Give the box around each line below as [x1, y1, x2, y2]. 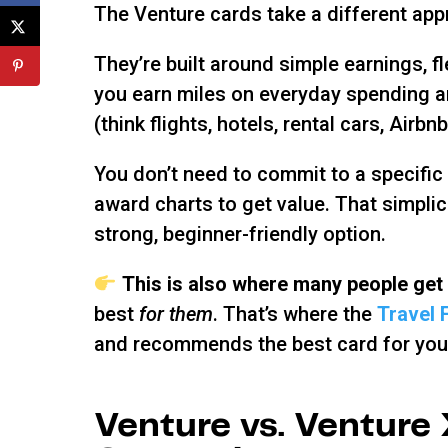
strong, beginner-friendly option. [94, 221, 387, 246]
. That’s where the [213, 301, 378, 326]
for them [139, 301, 214, 326]
